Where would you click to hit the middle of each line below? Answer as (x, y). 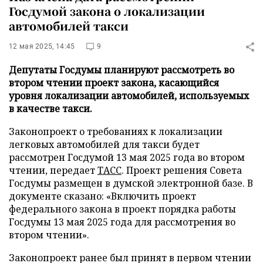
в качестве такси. (50, 109)
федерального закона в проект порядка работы (122, 209)
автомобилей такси (69, 26)
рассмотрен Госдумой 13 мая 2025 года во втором (127, 157)
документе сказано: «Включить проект (102, 196)
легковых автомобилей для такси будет (104, 144)
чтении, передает (53, 170)
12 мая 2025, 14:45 (42, 46)
